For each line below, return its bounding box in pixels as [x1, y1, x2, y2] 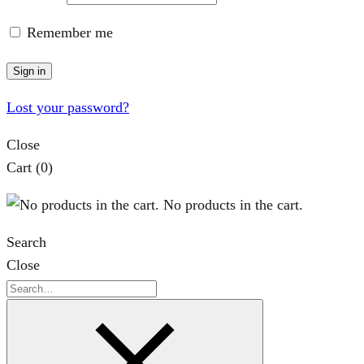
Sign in [13, 65, 45, 78]
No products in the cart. [159, 197, 303, 214]
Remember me [27, 24, 113, 41]
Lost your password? [6, 99, 129, 116]
